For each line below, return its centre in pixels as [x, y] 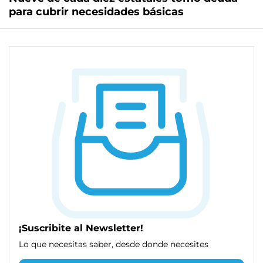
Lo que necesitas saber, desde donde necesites [114, 244]
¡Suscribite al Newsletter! [81, 228]
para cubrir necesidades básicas [96, 12]
